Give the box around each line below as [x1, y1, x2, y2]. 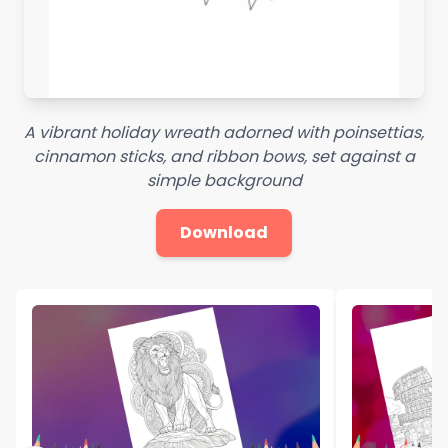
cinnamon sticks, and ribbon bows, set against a [33, 144, 415, 168]
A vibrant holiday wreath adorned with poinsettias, [24, 120, 424, 144]
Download [180, 220, 268, 244]
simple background [146, 168, 302, 192]
